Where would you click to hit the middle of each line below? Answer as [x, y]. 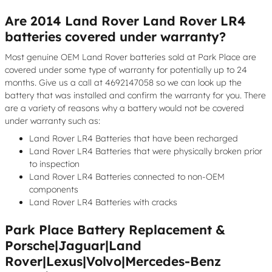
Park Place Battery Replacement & [115, 229]
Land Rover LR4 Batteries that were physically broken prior [146, 151]
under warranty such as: [53, 121]
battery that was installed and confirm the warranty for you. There [135, 95]
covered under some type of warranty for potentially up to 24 [126, 70]
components [54, 189]
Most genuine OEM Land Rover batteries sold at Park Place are [131, 57]
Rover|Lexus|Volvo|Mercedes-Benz [113, 261]
